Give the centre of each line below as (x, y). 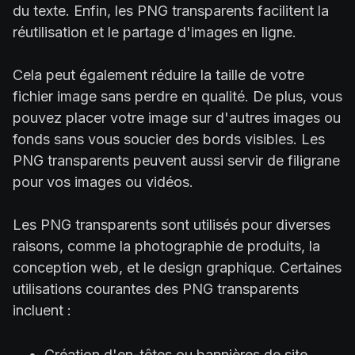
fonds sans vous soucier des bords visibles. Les (169, 139)
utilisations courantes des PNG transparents (156, 288)
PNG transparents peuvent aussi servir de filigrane (176, 160)
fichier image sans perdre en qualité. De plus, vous (177, 96)
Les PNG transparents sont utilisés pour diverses (172, 224)
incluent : (42, 310)
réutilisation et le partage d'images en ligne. (155, 32)
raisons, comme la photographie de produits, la (166, 246)
